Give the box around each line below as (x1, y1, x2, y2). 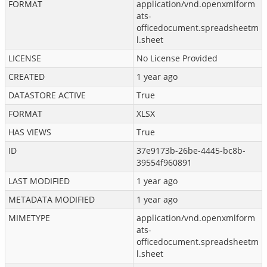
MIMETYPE (8, 212, 50, 223)
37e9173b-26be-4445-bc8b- (136, 145, 246, 156)
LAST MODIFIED (8, 175, 70, 187)
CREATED (8, 71, 45, 82)
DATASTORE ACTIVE (8, 89, 86, 101)
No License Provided (136, 52, 218, 64)
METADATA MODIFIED (8, 194, 95, 205)
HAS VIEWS (8, 126, 51, 138)
